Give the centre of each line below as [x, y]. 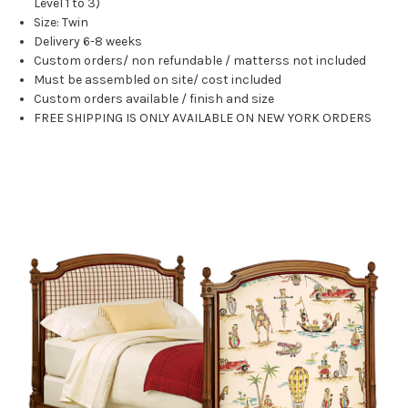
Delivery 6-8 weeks [88, 42]
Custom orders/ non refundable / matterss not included [200, 61]
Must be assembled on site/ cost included [158, 80]
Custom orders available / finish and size [154, 99]
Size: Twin [61, 23]
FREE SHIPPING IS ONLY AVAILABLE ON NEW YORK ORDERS [203, 118]
